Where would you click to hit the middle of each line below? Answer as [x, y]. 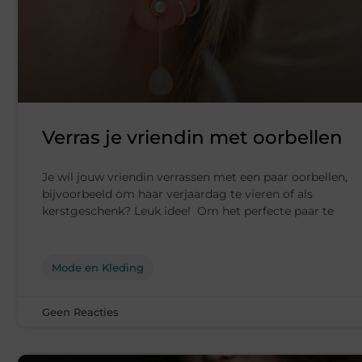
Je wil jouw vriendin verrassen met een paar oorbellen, [195, 177]
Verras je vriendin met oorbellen [192, 138]
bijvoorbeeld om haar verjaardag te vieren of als [177, 194]
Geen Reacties [80, 312]
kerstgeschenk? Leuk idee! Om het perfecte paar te [188, 211]
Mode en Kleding [98, 268]
